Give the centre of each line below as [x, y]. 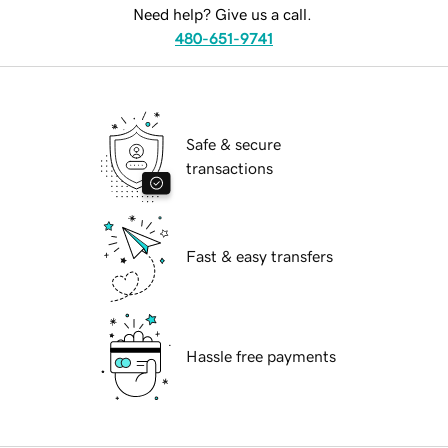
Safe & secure [233, 144]
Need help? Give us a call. [222, 14]
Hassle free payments [261, 356]
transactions [229, 168]
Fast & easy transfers [259, 256]
